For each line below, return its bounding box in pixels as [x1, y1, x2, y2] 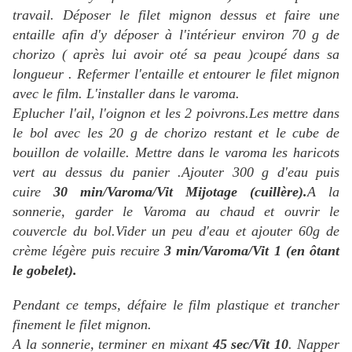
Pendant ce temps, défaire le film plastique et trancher [13, 297, 339, 313]
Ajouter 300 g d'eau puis [181, 164, 340, 181]
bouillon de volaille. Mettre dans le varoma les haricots [13, 145, 339, 161]
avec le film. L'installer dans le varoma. [13, 86, 240, 102]
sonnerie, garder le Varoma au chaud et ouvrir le [13, 203, 339, 220]
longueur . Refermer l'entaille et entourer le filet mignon [13, 66, 339, 82]
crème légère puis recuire [13, 243, 164, 259]
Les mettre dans [248, 105, 339, 122]
